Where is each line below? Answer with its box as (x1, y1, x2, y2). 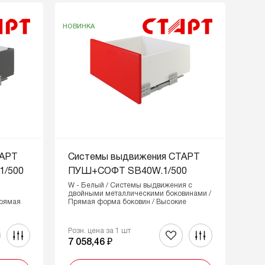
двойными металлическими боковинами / (67, 190, 211, 197)
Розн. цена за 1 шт (67, 228, 131, 234)
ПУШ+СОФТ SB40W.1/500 (67, 167, 187, 176)
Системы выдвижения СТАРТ (67, 153, 200, 161)
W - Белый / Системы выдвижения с (67, 182, 192, 189)
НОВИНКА (62, 23, 95, 30)
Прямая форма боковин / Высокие (67, 199, 186, 205)
